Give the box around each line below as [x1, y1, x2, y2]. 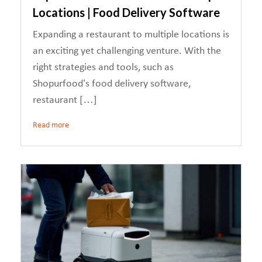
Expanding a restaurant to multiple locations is [33, 29, 229, 40]
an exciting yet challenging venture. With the [33, 46, 221, 57]
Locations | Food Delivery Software [33, 5, 220, 19]
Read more [33, 121, 69, 130]
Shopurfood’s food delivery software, [33, 78, 191, 89]
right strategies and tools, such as [33, 62, 174, 73]
